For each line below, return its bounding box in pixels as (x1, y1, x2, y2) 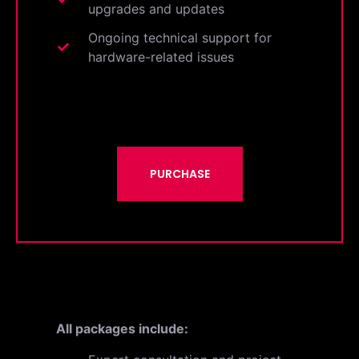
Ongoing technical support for (87, 30, 272, 46)
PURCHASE (149, 166, 210, 183)
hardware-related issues (87, 49, 234, 66)
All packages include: (56, 321, 188, 337)
